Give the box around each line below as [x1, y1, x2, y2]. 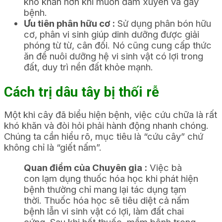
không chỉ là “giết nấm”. [4, 142, 102, 153]
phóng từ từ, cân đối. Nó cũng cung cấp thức [24, 40, 212, 51]
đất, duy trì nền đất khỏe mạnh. [24, 61, 153, 73]
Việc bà [147, 162, 182, 173]
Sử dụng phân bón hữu [115, 18, 211, 29]
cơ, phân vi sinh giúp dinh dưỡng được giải [24, 29, 199, 40]
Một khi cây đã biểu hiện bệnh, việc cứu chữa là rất [4, 109, 217, 120]
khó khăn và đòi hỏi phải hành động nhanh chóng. [4, 120, 209, 131]
